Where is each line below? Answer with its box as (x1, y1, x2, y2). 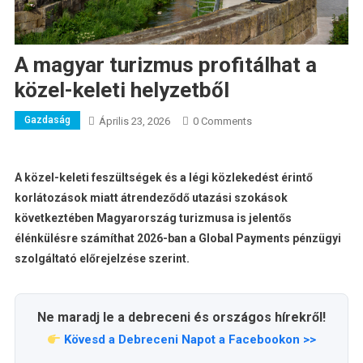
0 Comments (192, 115, 252, 128)
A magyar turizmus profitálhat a (14, 53, 317, 78)
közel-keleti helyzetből (14, 78, 229, 103)
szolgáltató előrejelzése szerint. (14, 252, 190, 266)
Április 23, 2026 (98, 115, 170, 128)
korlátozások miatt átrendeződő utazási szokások (14, 191, 288, 205)
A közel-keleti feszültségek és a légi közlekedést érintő (14, 171, 313, 185)
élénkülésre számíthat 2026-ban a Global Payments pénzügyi (14, 232, 341, 246)
